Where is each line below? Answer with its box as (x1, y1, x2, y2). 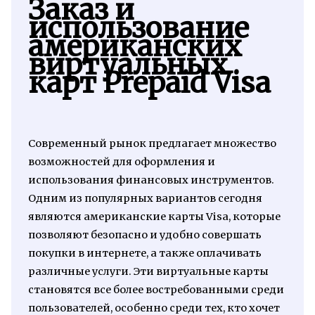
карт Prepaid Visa (27, 65, 271, 101)
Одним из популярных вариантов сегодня (27, 191, 262, 205)
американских (27, 28, 242, 64)
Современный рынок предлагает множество (27, 136, 276, 150)
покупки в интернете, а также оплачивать (27, 246, 262, 259)
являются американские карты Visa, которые (27, 210, 281, 223)
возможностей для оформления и (27, 155, 215, 168)
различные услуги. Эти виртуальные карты (27, 264, 269, 278)
